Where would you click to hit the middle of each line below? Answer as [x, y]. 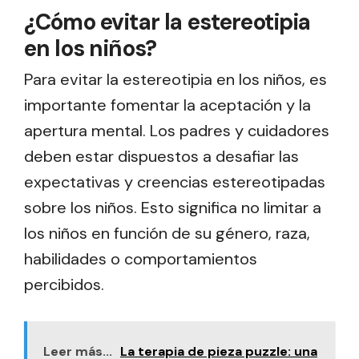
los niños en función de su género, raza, [167, 233]
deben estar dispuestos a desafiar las [161, 156]
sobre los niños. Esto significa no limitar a [173, 207]
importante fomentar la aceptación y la [167, 105]
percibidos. [64, 284]
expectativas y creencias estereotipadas [175, 182]
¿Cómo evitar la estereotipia [167, 22]
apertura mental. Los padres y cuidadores [177, 130]
